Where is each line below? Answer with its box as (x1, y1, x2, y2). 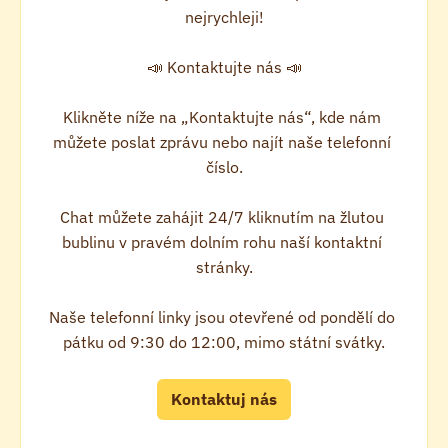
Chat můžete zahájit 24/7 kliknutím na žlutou (60, 207, 384, 227)
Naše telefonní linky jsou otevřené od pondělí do (49, 307, 395, 327)
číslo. (205, 157, 243, 177)
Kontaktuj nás (171, 389, 277, 409)
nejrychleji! (184, 7, 264, 27)
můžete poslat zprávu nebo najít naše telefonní (53, 132, 391, 152)
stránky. (195, 257, 253, 277)
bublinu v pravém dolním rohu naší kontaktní (62, 232, 382, 252)
